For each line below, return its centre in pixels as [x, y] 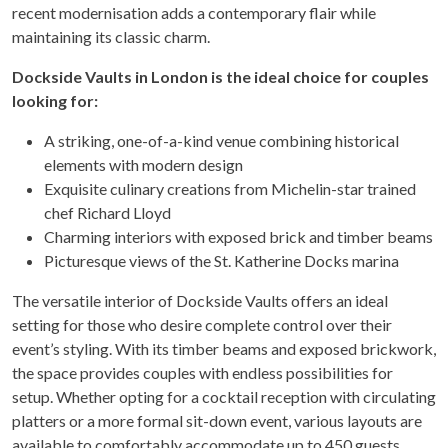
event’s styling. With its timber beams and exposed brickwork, [224, 349]
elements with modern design [143, 165]
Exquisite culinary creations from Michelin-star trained [230, 189]
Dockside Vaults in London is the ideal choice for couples [220, 77]
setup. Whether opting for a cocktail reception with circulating [224, 397]
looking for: [55, 101]
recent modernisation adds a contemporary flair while [194, 13]
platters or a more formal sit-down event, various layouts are [217, 421]
